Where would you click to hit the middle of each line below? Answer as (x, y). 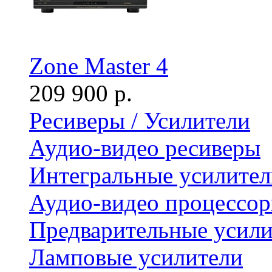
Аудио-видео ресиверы (145, 148)
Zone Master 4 (99, 66)
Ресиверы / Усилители (140, 121)
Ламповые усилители (136, 257)
